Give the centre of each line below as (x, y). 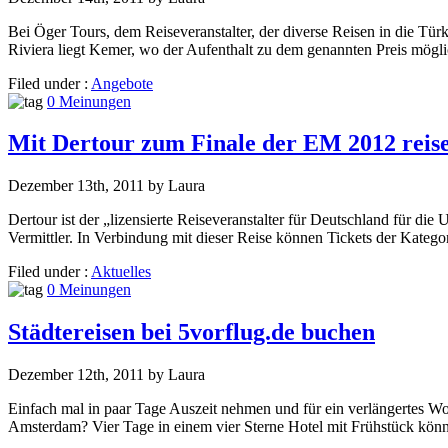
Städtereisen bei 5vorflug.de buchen (191, 332)
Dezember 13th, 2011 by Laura (106, 186)
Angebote (122, 83)
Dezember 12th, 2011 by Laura (106, 375)
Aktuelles (121, 272)
